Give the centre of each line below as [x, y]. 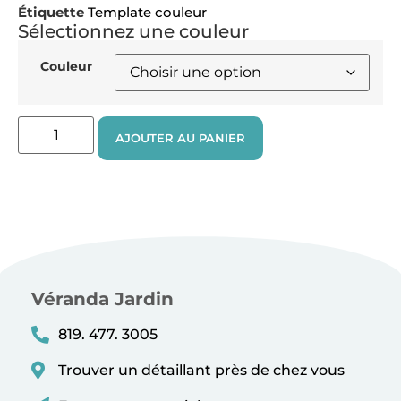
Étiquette [51, 12]
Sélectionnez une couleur [133, 31]
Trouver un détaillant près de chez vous [201, 371]
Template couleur [147, 12]
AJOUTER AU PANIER [180, 138]
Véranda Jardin [102, 299]
